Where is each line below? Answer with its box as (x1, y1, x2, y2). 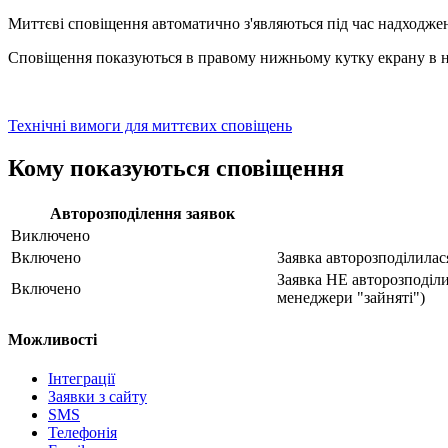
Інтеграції (48, 370, 115, 388)
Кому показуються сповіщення (8, 154, 344, 181)
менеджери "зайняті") (277, 288, 425, 306)
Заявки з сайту (48, 388, 147, 406)
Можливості (8, 330, 97, 348)
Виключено (11, 226, 90, 244)
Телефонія (48, 424, 117, 442)
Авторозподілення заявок (49, 204, 235, 222)
